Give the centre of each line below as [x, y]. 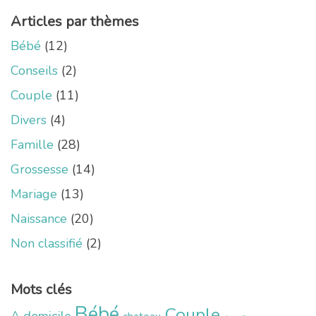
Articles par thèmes [75, 21]
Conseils [34, 70]
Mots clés [41, 289]
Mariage [34, 194]
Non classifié [47, 243]
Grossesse [39, 169]
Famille [32, 144]
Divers [29, 120]
